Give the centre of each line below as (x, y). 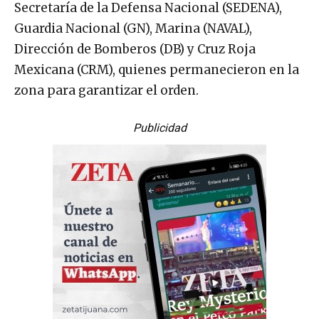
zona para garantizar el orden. (106, 91)
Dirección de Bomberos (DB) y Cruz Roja (135, 49)
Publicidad (159, 128)
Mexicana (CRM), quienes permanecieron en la (157, 70)
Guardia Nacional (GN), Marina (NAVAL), (133, 29)
